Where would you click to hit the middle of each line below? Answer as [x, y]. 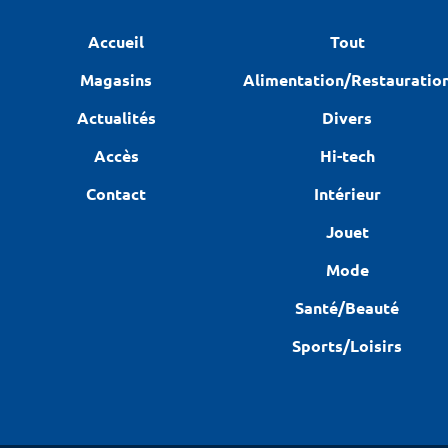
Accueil [116, 41]
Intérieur [347, 193]
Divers [347, 117]
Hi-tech [347, 155]
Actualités [116, 117]
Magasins [116, 79]
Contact [116, 193]
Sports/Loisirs [347, 345]
